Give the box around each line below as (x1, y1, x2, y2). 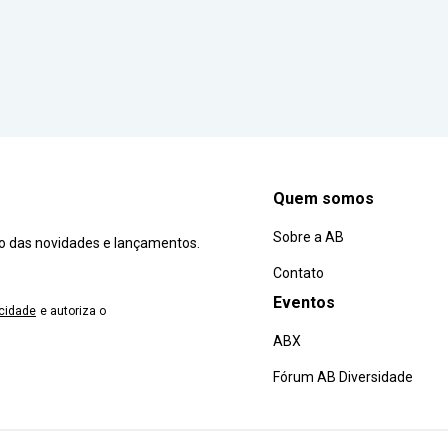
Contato (272, 265, 324, 282)
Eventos (272, 293, 335, 313)
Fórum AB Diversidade (272, 369, 413, 386)
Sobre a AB (272, 229, 344, 246)
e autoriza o (40, 304, 106, 319)
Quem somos (272, 189, 374, 209)
